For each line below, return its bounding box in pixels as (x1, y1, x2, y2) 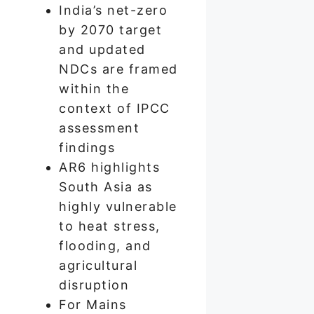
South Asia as (59, 179, 153, 194)
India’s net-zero (59, 2, 168, 18)
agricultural (59, 257, 137, 273)
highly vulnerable (59, 198, 177, 214)
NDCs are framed (59, 61, 178, 76)
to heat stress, (59, 218, 161, 233)
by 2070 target (59, 22, 162, 37)
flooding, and (59, 238, 151, 253)
